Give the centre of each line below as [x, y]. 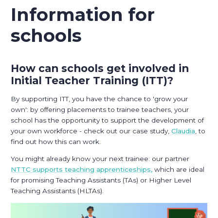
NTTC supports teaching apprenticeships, [82, 170]
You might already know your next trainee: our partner [100, 159]
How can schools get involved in [100, 68]
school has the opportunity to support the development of [108, 120]
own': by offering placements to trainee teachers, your [100, 109]
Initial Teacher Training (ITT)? [92, 81]
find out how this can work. [56, 141]
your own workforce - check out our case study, [91, 131]
